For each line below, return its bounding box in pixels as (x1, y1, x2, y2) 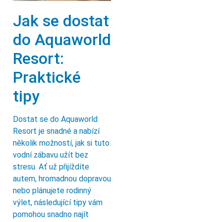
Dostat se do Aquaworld (13, 114, 98, 124)
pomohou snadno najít (13, 210, 89, 220)
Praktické (13, 68, 81, 87)
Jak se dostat (13, 11, 109, 31)
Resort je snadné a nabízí (13, 126, 100, 136)
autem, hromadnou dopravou (13, 174, 111, 184)
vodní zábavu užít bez (13, 150, 88, 160)
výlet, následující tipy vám (13, 198, 103, 208)
